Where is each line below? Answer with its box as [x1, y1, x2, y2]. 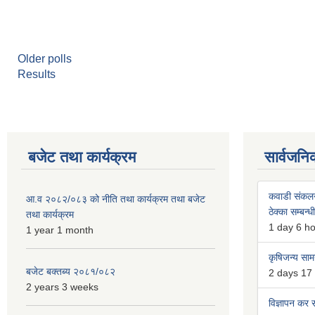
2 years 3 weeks [26, 281, 98, 292]
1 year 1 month [26, 224, 94, 236]
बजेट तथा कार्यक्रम [28, 148, 136, 166]
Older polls [18, 52, 72, 65]
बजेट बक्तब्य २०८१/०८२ [26, 265, 115, 277]
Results [18, 67, 56, 80]
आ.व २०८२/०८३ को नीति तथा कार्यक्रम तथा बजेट [26, 193, 205, 205]
